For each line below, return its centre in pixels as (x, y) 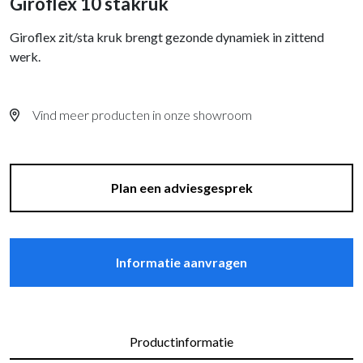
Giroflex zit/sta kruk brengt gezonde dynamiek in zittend (167, 36)
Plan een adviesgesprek (181, 187)
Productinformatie (181, 341)
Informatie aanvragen (181, 262)
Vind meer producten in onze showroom (142, 114)
